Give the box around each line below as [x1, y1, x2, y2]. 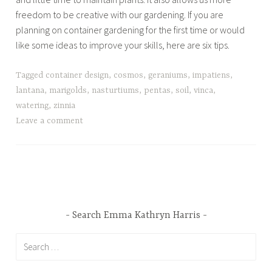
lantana [16, 86, 45, 96]
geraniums [148, 70, 188, 81]
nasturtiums [92, 86, 140, 96]
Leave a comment [16, 116, 84, 126]
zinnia [53, 101, 76, 111]
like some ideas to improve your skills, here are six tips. [16, 38, 230, 51]
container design [46, 70, 109, 81]
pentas [144, 86, 171, 96]
